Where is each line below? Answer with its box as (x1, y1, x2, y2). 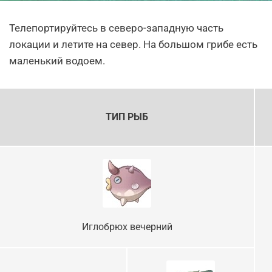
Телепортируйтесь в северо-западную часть (9, 22, 223, 35)
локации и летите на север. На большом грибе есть (9, 38, 257, 51)
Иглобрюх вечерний (81, 221, 172, 233)
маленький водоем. (9, 55, 105, 67)
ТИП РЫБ (106, 111, 148, 123)
